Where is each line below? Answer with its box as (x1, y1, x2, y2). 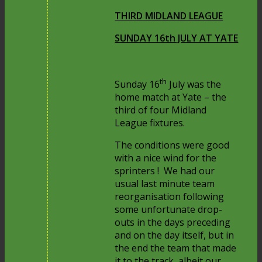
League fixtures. (115, 116, 185, 130)
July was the (167, 78, 222, 91)
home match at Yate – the (115, 91, 227, 104)
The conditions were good (115, 139, 230, 152)
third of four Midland (115, 104, 207, 117)
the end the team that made (115, 242, 237, 255)
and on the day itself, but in (115, 229, 235, 242)
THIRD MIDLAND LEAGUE (115, 9, 223, 22)
